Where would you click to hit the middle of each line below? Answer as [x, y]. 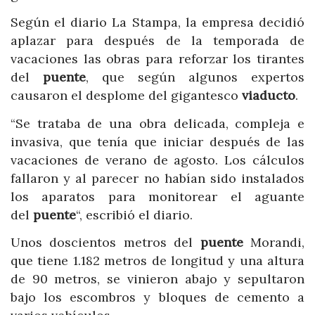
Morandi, [274, 242]
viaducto [269, 95]
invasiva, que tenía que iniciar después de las [157, 141]
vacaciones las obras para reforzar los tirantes [157, 59]
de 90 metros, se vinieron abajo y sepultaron [157, 279]
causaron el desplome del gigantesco [126, 95]
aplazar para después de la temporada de [157, 40]
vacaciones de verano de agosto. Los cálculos [157, 160]
